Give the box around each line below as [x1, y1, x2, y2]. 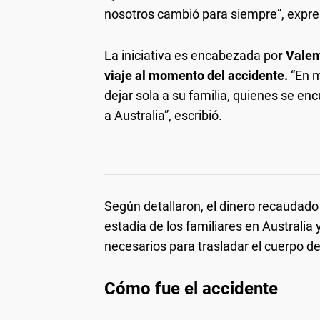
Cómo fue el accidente [104, 278, 278, 299]
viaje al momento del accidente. [104, 67, 291, 83]
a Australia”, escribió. [104, 107, 222, 123]
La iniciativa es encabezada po [104, 47, 278, 63]
